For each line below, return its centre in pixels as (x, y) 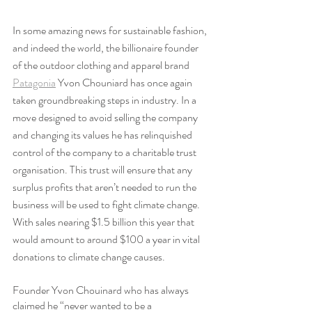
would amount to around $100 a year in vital (107, 239)
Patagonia (34, 82)
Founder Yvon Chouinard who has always (102, 290)
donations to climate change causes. (89, 256)
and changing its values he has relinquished (103, 134)
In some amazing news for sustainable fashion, (111, 30)
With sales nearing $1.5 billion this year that (104, 221)
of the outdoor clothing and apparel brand (102, 65)
